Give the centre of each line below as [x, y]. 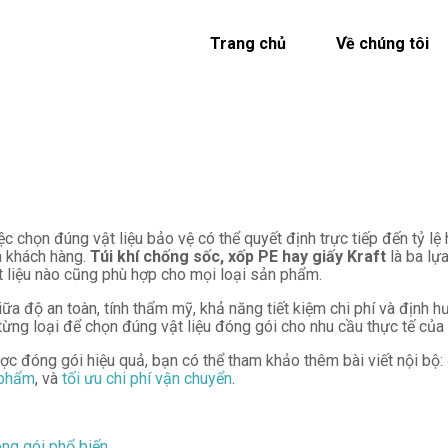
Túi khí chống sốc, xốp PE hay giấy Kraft [238, 256]
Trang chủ [247, 43]
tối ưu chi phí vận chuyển [147, 378]
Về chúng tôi [382, 43]
